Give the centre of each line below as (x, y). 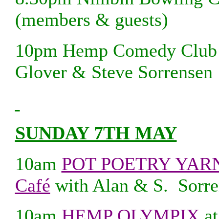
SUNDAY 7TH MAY (96, 133)
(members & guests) (91, 20)
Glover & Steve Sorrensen (114, 72)
